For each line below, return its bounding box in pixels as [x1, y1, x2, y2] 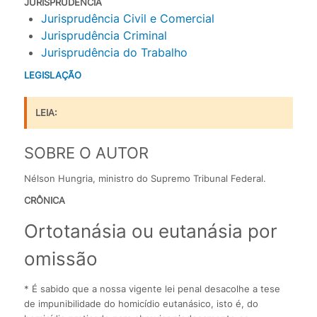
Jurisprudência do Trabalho [40, 45, 188, 60]
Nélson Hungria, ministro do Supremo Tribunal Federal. [23, 173, 266, 185]
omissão [23, 248, 98, 270]
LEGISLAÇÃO [23, 69, 81, 81]
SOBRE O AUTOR [23, 144, 149, 163]
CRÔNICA [23, 195, 65, 207]
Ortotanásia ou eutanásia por [23, 220, 277, 243]
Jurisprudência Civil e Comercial [40, 11, 214, 26]
